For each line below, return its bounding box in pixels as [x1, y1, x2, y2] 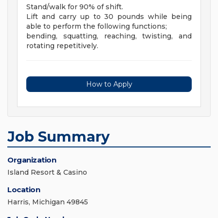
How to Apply [86, 80, 132, 89]
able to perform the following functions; [26, 22, 167, 31]
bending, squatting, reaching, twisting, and [26, 32, 192, 41]
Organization [7, 155, 56, 165]
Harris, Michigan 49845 [7, 198, 88, 207]
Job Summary [7, 128, 109, 145]
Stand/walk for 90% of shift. [26, 2, 123, 12]
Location [7, 185, 40, 195]
